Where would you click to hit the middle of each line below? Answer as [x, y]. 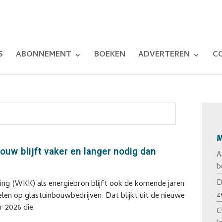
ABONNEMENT [44, 55]
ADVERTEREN [164, 55]
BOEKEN [110, 55]
